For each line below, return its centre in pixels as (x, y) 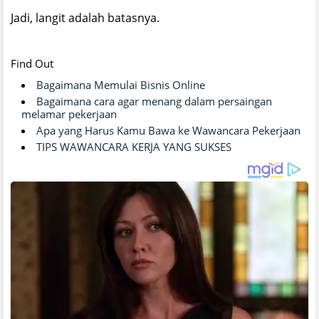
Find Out (32, 63)
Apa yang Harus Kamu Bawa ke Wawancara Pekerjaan (168, 130)
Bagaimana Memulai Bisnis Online (121, 84)
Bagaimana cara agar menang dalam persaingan (154, 101)
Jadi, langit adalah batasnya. (85, 17)
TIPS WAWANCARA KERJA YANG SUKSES (134, 146)
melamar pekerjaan (69, 114)
